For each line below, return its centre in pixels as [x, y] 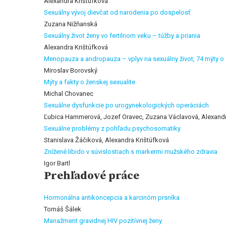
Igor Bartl [57, 163]
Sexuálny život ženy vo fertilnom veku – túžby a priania [122, 36]
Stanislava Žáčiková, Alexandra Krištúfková [106, 140]
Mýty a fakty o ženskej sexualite [90, 82]
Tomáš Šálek [63, 209]
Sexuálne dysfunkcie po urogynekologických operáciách [126, 105]
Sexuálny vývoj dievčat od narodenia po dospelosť [117, 12]
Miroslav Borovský [71, 70]
